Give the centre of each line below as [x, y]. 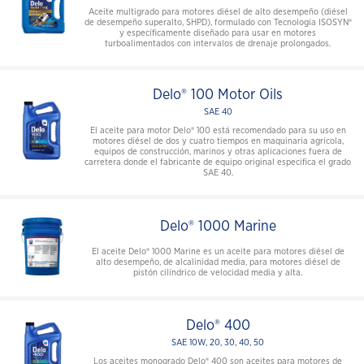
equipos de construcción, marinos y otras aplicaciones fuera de [218, 152]
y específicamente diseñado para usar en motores [218, 33]
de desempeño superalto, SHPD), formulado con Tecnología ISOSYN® [218, 23]
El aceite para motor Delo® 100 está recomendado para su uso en [218, 131]
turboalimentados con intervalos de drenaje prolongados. [218, 44]
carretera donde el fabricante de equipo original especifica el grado [218, 162]
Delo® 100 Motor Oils [218, 95]
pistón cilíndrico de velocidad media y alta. [218, 272]
